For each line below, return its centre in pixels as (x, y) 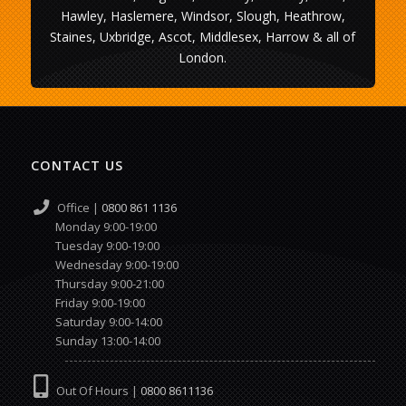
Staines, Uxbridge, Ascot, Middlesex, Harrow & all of (203, 36)
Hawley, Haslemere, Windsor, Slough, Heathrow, (203, 15)
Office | (75, 207)
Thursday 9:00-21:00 (97, 283)
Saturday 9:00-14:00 (96, 321)
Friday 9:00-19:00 (87, 302)
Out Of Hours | (94, 390)
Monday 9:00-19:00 (105, 226)
